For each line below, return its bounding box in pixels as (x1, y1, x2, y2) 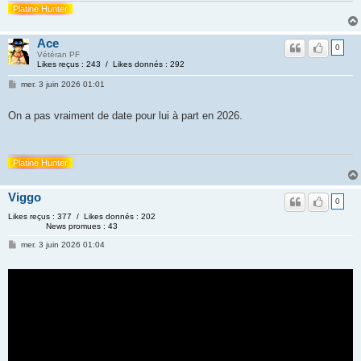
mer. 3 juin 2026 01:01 (20, 79, 105, 89)
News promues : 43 (46, 221, 118, 230)
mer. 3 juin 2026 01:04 (20, 239, 105, 249)
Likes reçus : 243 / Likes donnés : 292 (36, 59, 185, 68)
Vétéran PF (36, 49, 80, 59)
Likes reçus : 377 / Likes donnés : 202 (8, 211, 156, 221)
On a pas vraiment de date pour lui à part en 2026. (8, 109, 243, 122)
